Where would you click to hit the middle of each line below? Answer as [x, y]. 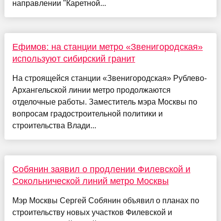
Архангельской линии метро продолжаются [91, 90]
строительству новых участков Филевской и [92, 212]
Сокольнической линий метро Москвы [90, 181]
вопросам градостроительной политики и [87, 113]
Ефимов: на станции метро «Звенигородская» [107, 47]
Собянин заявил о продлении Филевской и [101, 169]
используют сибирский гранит [74, 58]
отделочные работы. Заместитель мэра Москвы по [105, 102]
